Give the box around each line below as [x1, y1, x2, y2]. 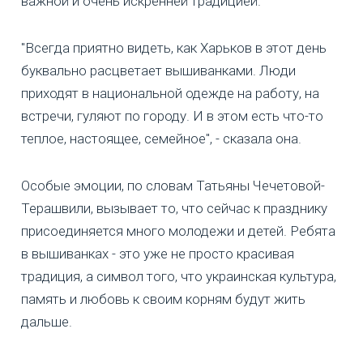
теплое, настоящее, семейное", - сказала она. [21, 130, 301, 147]
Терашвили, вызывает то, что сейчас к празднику [21, 200, 327, 217]
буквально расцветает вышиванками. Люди [21, 62, 296, 79]
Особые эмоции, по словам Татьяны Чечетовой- [21, 177, 325, 194]
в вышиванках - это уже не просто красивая [21, 246, 294, 263]
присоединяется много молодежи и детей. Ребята [21, 223, 335, 240]
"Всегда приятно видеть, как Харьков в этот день [21, 40, 327, 57]
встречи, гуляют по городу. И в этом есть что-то [21, 108, 323, 125]
